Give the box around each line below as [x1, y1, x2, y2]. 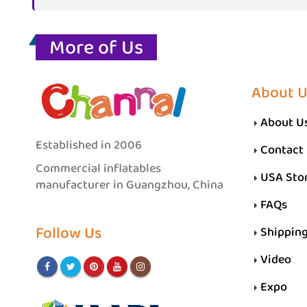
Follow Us [36, 220, 101, 247]
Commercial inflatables [36, 158, 161, 180]
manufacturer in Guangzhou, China [36, 174, 223, 196]
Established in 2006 [36, 134, 142, 156]
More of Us [49, 31, 143, 66]
